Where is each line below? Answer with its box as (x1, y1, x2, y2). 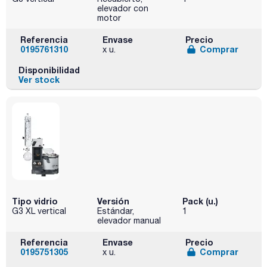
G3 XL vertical (12, 206, 66, 216)
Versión (97, 196, 129, 207)
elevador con (97, 3, 148, 13)
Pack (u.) (182, 196, 218, 207)
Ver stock (18, 74, 60, 85)
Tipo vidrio (12, 196, 58, 207)
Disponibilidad (18, 65, 80, 76)
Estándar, (97, 206, 134, 216)
